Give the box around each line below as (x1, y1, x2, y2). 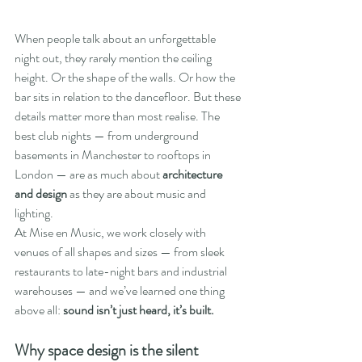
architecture (162, 165, 225, 184)
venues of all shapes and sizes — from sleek (15, 242, 227, 262)
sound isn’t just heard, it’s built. (63, 301, 214, 320)
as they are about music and (67, 184, 208, 204)
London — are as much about (15, 165, 162, 184)
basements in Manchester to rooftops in (15, 145, 213, 165)
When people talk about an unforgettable (15, 29, 218, 48)
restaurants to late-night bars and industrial (15, 262, 229, 281)
